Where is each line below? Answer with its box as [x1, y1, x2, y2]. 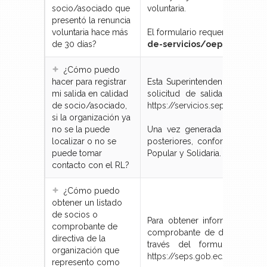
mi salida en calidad [52, 89, 128, 99]
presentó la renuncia [52, 15, 131, 26]
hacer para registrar [52, 77, 126, 87]
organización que [52, 246, 119, 256]
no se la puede [52, 125, 110, 135]
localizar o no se [52, 136, 116, 147]
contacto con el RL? [52, 160, 129, 170]
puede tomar [52, 148, 102, 159]
